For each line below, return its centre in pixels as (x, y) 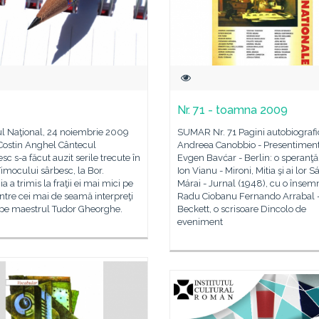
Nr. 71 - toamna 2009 (232, 110)
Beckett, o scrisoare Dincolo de (242, 209)
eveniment (200, 222)
